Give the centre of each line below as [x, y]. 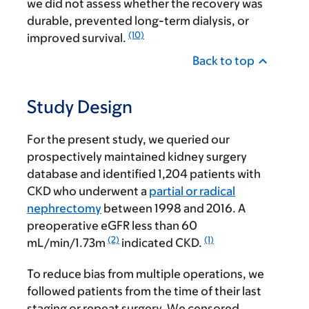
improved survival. [78, 38]
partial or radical [192, 191]
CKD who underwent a [88, 191]
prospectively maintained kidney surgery [137, 157]
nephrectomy [64, 209]
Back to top [223, 61]
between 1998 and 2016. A [173, 209]
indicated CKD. [162, 243]
